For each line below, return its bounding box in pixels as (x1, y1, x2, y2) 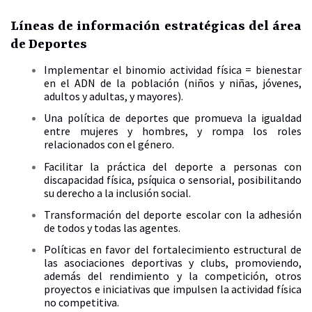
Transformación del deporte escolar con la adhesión (44, 208, 302, 222)
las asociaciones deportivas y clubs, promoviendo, (44, 256, 302, 270)
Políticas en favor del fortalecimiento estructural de (44, 242, 302, 257)
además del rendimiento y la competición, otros (44, 269, 302, 283)
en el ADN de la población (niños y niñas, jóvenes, (44, 75, 302, 90)
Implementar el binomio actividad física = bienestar (44, 62, 302, 77)
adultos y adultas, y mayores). (44, 88, 183, 103)
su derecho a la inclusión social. (44, 185, 191, 200)
